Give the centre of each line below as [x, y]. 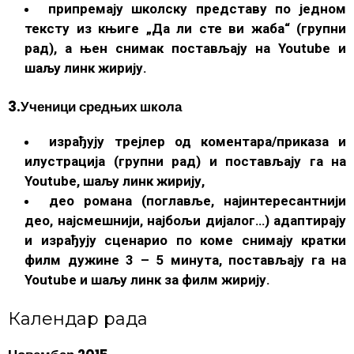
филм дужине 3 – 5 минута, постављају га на [185, 260]
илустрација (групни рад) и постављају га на [185, 161]
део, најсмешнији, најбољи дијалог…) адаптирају [185, 220]
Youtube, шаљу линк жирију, [115, 181]
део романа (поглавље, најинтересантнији [198, 200]
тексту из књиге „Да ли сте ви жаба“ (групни [185, 28]
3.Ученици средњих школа [95, 106]
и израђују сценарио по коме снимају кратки [185, 240]
